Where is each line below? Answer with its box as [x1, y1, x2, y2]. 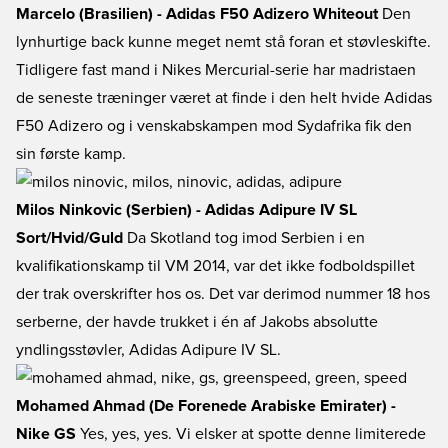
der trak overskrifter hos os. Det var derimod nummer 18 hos [16, 286, 430, 302]
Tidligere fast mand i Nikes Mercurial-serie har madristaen [16, 62, 416, 78]
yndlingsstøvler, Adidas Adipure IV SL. [16, 342, 281, 358]
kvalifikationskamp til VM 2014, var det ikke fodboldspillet [16, 258, 415, 274]
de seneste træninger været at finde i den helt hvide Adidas [16, 90, 432, 106]
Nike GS [16, 426, 76, 442]
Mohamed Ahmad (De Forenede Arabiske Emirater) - [16, 398, 396, 414]
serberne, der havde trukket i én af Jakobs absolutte [16, 314, 378, 330]
